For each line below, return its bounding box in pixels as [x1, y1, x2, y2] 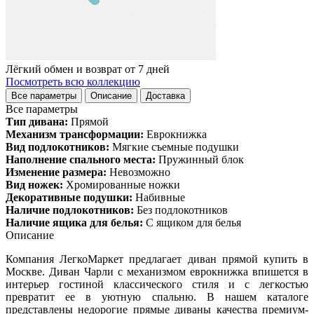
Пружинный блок [158, 153, 244, 165]
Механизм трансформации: [6, 128, 144, 140]
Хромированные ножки [66, 178, 180, 191]
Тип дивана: [6, 115, 68, 128]
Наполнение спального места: [6, 153, 156, 165]
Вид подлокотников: [6, 140, 109, 153]
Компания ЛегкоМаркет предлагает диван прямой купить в [6, 252, 308, 265]
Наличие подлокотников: [6, 203, 134, 216]
